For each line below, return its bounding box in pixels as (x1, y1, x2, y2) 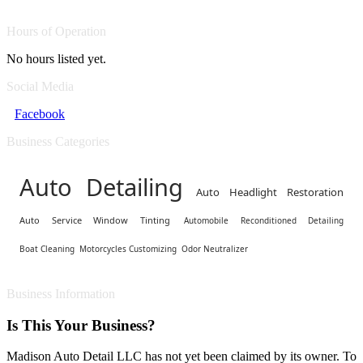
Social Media (6, 79, 74, 93)
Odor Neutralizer (181, 243, 248, 254)
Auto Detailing (19, 171, 184, 203)
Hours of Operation (6, 24, 106, 38)
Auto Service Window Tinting (19, 214, 170, 226)
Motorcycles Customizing (79, 243, 177, 254)
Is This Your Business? (6, 316, 156, 334)
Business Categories (6, 135, 109, 148)
